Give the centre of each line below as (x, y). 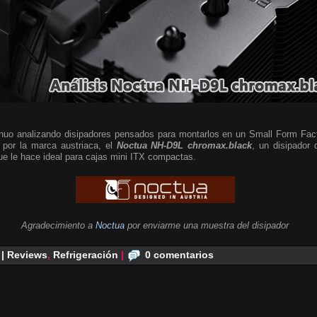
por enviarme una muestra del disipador (208, 225)
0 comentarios (179, 254)
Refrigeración (86, 254)
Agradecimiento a (58, 225)
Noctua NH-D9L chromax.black (184, 145)
